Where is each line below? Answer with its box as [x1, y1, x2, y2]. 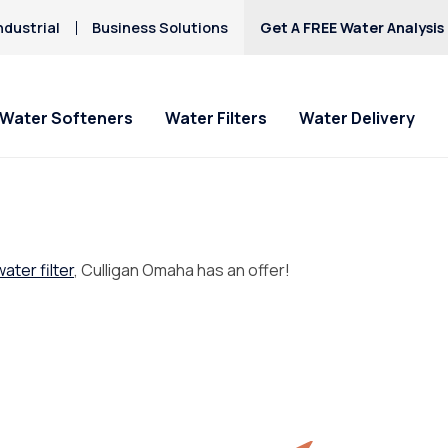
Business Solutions [92, 18, 229, 37]
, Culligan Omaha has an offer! [74, 259, 290, 281]
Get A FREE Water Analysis [260, 18, 445, 37]
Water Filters [165, 107, 267, 130]
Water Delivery [299, 107, 415, 130]
